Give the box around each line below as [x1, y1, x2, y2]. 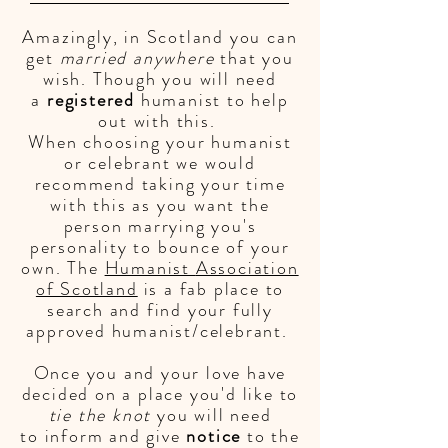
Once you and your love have [33, 360, 287, 386]
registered [47, 87, 135, 113]
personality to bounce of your [29, 234, 291, 260]
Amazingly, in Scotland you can [22, 24, 298, 50]
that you [214, 45, 294, 71]
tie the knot [48, 402, 152, 428]
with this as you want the [50, 192, 270, 218]
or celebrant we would [64, 150, 256, 176]
